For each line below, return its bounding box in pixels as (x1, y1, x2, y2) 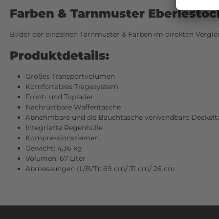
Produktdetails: (10, 48, 109, 63)
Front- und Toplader (25, 92, 93, 102)
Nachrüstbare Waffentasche (25, 103, 121, 112)
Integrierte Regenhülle (25, 123, 103, 132)
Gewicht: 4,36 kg (25, 144, 82, 153)
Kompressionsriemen (25, 133, 99, 143)
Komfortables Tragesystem (25, 82, 118, 91)
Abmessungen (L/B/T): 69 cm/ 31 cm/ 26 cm (25, 164, 175, 174)
